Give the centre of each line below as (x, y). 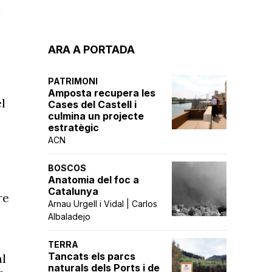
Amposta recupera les (102, 93)
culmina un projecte (96, 116)
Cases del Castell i (92, 104)
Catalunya (73, 191)
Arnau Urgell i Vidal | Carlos (103, 204)
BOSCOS (67, 168)
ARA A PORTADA (91, 49)
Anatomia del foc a (93, 180)
